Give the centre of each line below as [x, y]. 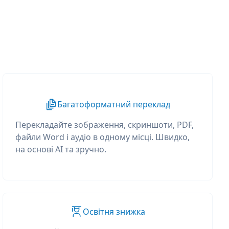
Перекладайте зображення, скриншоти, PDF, [105, 125]
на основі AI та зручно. [61, 149]
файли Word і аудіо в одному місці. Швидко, [103, 137]
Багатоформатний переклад [114, 104]
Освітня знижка [114, 212]
